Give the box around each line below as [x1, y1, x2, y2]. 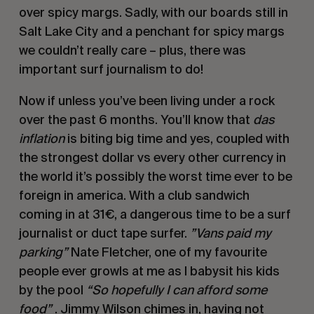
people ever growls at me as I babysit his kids [18, 264, 280, 279]
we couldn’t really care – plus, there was [18, 43, 246, 58]
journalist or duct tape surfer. [18, 226, 190, 241]
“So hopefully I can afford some [86, 282, 267, 298]
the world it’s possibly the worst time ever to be [18, 169, 292, 184]
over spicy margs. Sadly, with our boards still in [18, 5, 288, 20]
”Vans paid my [189, 226, 271, 241]
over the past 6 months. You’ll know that [18, 112, 253, 128]
